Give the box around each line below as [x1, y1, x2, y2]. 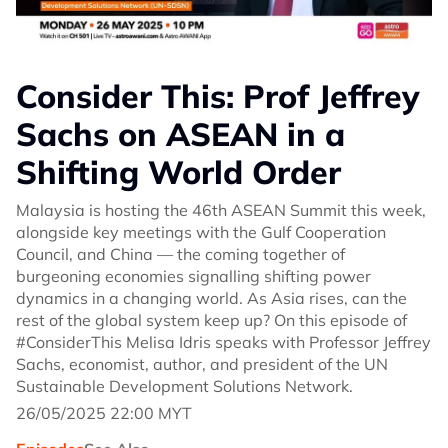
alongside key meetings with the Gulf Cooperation [16, 221, 386, 242]
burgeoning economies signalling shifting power [16, 265, 371, 286]
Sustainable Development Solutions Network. [16, 375, 353, 396]
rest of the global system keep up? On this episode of [16, 309, 407, 330]
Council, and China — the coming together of [16, 243, 345, 264]
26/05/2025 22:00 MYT [16, 402, 192, 423]
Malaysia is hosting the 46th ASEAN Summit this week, [16, 199, 426, 220]
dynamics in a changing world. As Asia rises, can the [16, 287, 407, 308]
